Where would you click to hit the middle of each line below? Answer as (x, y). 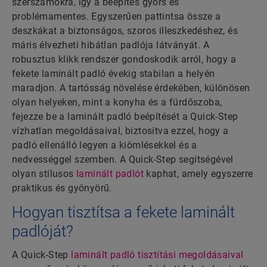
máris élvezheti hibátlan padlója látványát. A (111, 45)
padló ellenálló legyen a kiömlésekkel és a (105, 145)
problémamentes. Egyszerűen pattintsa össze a (117, 17)
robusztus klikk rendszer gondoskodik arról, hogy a (124, 60)
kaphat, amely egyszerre (198, 174)
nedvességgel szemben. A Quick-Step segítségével (123, 160)
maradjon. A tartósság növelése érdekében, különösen (131, 88)
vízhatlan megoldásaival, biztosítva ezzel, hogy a (120, 131)
